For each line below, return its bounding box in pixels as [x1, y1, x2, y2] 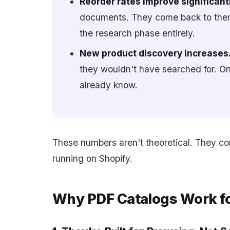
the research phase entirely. [80, 28, 195, 39]
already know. [80, 80, 138, 90]
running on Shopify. [52, 153, 132, 164]
